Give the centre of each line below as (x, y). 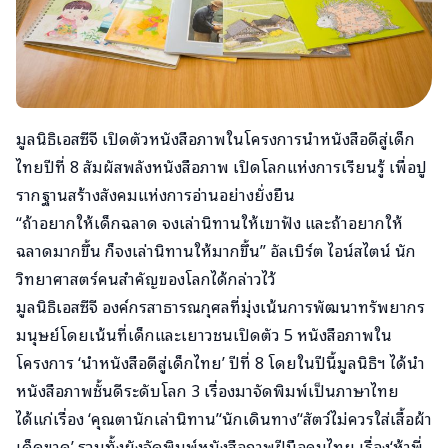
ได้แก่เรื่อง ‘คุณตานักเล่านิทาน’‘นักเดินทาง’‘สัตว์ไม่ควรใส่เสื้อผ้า (224, 418)
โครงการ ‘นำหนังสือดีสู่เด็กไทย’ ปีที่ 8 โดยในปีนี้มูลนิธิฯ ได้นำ (220, 362)
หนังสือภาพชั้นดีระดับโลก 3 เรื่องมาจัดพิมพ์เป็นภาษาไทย (207, 390)
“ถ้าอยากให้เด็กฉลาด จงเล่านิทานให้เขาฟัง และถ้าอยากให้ (209, 222)
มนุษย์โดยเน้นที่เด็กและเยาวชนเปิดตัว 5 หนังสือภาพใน (204, 334)
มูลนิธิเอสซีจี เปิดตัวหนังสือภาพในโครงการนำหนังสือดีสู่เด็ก (215, 138)
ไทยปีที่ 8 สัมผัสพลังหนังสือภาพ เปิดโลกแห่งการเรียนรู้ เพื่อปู (221, 166)
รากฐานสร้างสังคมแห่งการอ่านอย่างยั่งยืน (155, 194)
